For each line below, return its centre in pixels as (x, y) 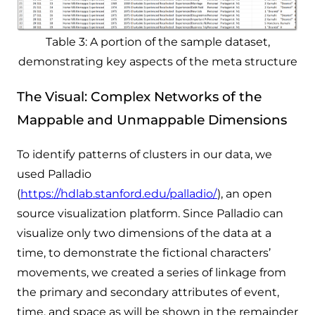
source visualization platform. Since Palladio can (150, 213)
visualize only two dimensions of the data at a (144, 233)
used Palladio (54, 174)
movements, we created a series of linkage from (152, 272)
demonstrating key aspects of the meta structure (157, 62)
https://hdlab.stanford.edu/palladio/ (119, 193)
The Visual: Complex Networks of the (139, 97)
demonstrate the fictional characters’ (166, 252)
